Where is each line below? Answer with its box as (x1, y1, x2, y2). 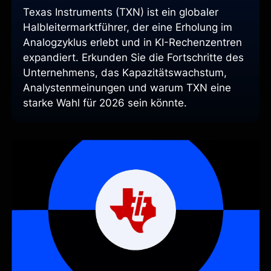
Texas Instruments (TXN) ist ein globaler (23, 6, 219, 19)
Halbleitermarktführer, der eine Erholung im (23, 21, 233, 34)
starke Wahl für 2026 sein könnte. (23, 97, 188, 109)
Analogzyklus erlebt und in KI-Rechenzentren (23, 36, 243, 49)
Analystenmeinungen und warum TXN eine (23, 82, 232, 94)
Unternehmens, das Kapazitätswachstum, (23, 67, 227, 79)
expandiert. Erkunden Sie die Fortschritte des (23, 51, 244, 64)
